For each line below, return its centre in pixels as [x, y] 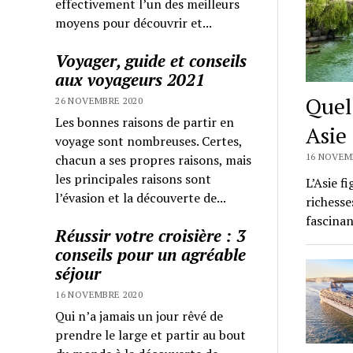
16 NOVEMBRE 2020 [99, 294]
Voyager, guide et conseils [151, 60]
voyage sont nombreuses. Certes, [149, 141]
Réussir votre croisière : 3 [151, 235]
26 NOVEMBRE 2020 [99, 100]
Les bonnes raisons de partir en [145, 122]
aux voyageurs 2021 [130, 79]
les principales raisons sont [134, 178]
